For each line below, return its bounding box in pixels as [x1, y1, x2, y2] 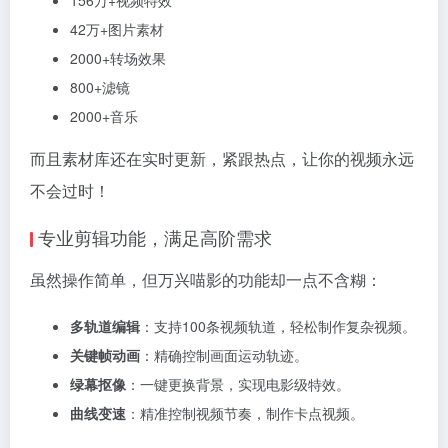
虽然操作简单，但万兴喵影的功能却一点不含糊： [30, 268, 382, 291]
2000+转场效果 [70, 48, 166, 68]
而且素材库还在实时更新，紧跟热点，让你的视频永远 [30, 147, 414, 170]
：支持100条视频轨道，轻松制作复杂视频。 [140, 316, 416, 336]
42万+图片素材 [70, 19, 164, 39]
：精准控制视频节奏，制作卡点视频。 [126, 403, 364, 423]
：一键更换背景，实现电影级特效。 [126, 374, 350, 394]
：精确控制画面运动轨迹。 [140, 345, 308, 365]
